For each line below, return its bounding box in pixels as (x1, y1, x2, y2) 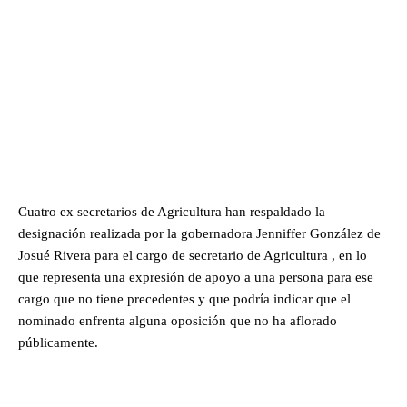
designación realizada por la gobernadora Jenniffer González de (18, 226, 381, 242)
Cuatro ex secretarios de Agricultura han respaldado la (18, 204, 325, 220)
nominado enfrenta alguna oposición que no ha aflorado (18, 313, 337, 329)
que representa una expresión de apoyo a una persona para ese (18, 270, 373, 285)
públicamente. (18, 335, 98, 351)
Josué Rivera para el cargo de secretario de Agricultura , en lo (18, 248, 367, 263)
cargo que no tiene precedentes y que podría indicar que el (18, 292, 351, 307)
